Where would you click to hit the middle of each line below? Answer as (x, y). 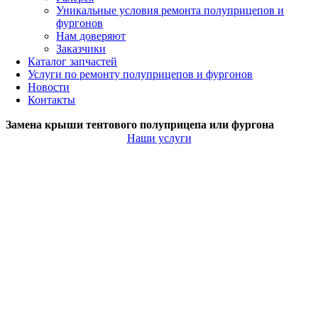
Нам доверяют (91, 36)
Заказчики (81, 49)
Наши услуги (159, 138)
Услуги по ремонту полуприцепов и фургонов (141, 74)
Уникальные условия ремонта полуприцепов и (170, 10)
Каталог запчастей (73, 61)
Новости (49, 87)
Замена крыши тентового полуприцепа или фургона (140, 125)
